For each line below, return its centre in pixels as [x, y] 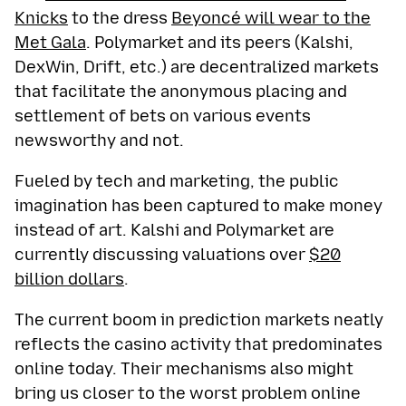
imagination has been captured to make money [198, 205]
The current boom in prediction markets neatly [199, 319]
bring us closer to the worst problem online [188, 393]
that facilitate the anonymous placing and [181, 91]
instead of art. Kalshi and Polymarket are [174, 230]
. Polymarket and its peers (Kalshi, [220, 42]
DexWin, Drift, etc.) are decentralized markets [197, 67]
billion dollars [69, 279]
